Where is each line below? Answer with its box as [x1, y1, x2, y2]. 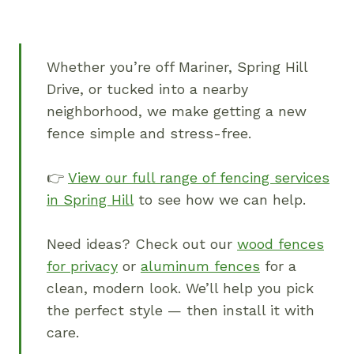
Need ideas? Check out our [47, 235, 237, 253]
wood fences [237, 235, 324, 253]
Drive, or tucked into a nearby [47, 81, 248, 98]
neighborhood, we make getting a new [47, 103, 307, 120]
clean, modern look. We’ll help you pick [47, 280, 314, 297]
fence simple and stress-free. [47, 125, 251, 142]
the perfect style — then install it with [47, 302, 314, 319]
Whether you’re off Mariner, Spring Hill [47, 58, 307, 76]
